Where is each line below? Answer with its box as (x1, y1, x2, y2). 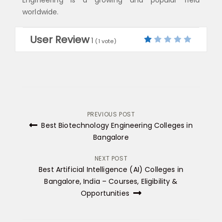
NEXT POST (94, 154, 128, 163)
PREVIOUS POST (87, 110, 135, 118)
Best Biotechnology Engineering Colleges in (39, 120, 193, 130)
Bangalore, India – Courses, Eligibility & (44, 176, 178, 186)
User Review (30, 32, 89, 47)
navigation (22, 129, 106, 152)
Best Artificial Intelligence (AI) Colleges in (39, 164, 183, 174)
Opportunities (80, 188, 132, 198)
